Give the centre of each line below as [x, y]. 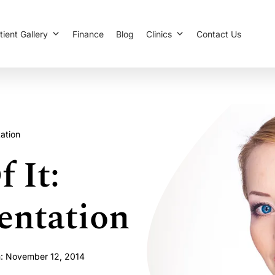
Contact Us [219, 34]
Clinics [159, 34]
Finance [88, 34]
